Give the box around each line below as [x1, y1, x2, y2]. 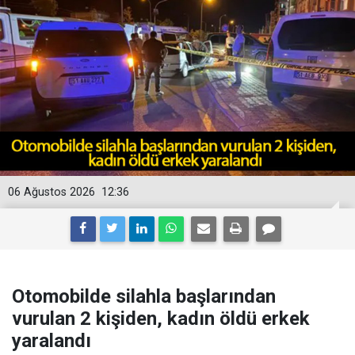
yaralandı [12, 330, 91, 352]
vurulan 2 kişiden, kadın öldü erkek [12, 307, 310, 330]
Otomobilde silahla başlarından [12, 285, 276, 307]
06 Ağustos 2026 [8, 185, 95, 199]
